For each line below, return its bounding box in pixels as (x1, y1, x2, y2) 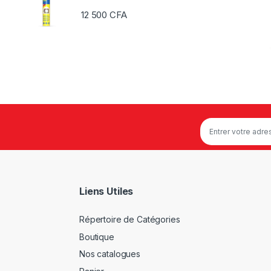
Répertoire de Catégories (79, 214, 180, 225)
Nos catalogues (79, 249, 141, 260)
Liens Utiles (79, 185, 134, 198)
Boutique (79, 231, 114, 242)
